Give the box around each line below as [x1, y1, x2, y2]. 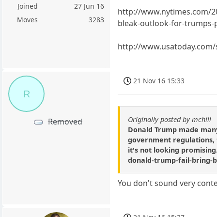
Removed [47, 116, 82, 127]
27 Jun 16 [74, 1, 105, 11]
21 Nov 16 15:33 [133, 76, 185, 85]
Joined [17, 1, 38, 11]
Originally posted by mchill [128, 115, 212, 124]
